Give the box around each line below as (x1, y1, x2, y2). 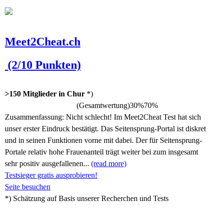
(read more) (91, 159, 126, 168)
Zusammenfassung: (5, 113, 66, 121)
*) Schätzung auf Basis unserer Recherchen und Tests (5, 194, 169, 202)
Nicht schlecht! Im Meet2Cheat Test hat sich (66, 113, 201, 121)
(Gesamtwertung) (73, 101, 130, 109)
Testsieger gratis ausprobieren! (5, 171, 97, 179)
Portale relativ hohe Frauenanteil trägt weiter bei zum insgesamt (5, 148, 198, 156)
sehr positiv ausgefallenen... (5, 159, 91, 168)
